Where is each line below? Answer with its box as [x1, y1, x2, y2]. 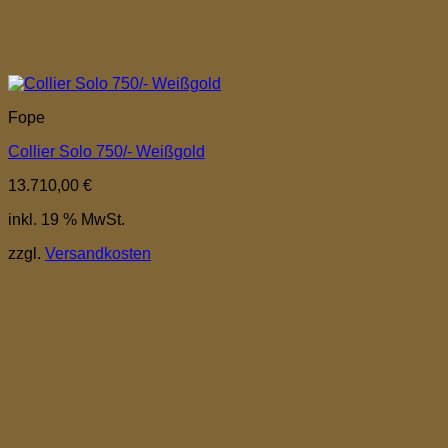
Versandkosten [45, 244, 151, 262]
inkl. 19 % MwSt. [8, 210, 125, 228]
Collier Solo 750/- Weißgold [8, 142, 205, 160]
